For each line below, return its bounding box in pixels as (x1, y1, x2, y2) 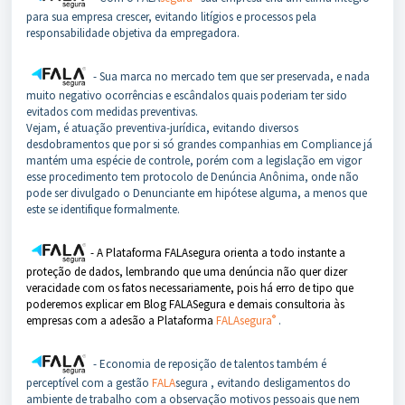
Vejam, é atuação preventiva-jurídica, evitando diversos (26, 120, 298, 137)
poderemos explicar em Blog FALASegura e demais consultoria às (26, 297, 344, 313)
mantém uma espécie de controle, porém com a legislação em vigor (26, 153, 362, 169)
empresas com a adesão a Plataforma (26, 313, 213, 329)
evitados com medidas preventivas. (26, 104, 201, 120)
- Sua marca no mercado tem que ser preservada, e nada (90, 69, 370, 85)
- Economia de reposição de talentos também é (90, 356, 326, 372)
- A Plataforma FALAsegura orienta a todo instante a (90, 245, 345, 261)
